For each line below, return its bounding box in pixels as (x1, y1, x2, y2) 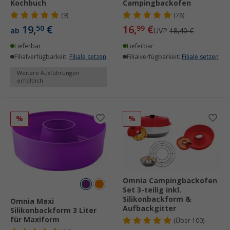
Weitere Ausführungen (17, 69, 80, 76)
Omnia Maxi (10, 197, 54, 206)
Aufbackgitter (123, 204, 176, 213)
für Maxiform (10, 216, 60, 224)
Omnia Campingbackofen (123, 177, 217, 185)
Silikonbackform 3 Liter (10, 206, 97, 215)
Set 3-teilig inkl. (123, 186, 181, 195)
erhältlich (17, 77, 43, 84)
